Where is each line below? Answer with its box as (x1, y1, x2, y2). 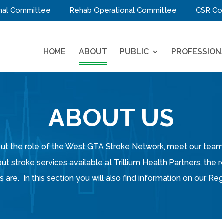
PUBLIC (119, 47, 149, 56)
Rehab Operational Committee (69, 6, 177, 15)
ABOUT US (48, 103, 174, 132)
